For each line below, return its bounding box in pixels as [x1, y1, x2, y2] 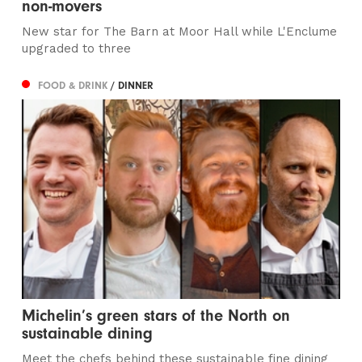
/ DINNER [111, 78, 154, 91]
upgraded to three [22, 41, 132, 57]
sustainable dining [22, 323, 154, 343]
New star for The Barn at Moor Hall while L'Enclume [22, 24, 338, 40]
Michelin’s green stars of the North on [22, 305, 291, 325]
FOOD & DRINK [38, 78, 112, 91]
